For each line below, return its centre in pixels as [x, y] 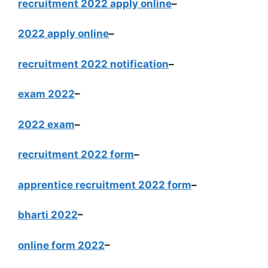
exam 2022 [46, 94]
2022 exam [46, 124]
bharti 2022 [48, 215]
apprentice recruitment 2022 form [105, 185]
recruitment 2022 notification [93, 64]
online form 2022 [61, 245]
